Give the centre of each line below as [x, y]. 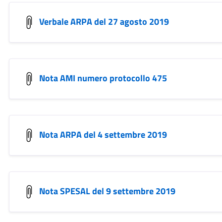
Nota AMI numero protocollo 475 [103, 78]
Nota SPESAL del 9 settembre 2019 [107, 191]
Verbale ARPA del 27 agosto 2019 [104, 21]
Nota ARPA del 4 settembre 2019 [103, 134]
